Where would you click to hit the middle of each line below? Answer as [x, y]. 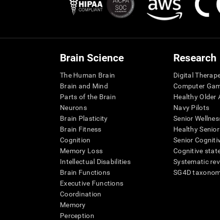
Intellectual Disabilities [95, 162]
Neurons [73, 108]
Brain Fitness [81, 129]
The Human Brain [88, 75]
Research [195, 58]
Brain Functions [85, 172]
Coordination [81, 194]
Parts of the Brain [88, 97]
